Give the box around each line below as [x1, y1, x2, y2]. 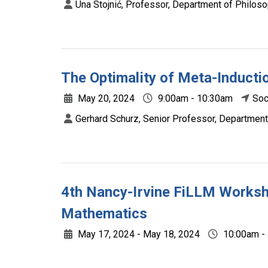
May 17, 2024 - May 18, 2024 [75, 229, 200, 240]
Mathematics [61, 205, 148, 222]
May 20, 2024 [75, 93, 135, 104]
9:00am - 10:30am [156, 93, 233, 104]
